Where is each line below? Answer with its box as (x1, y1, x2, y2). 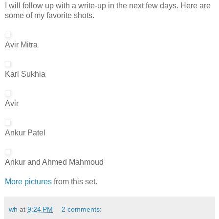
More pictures (5, 177, 52, 186)
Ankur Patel (5, 129, 45, 137)
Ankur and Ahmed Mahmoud (5, 158, 104, 167)
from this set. (52, 177, 97, 186)
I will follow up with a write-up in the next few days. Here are (5, 1, 211, 10)
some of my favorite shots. (5, 11, 94, 20)
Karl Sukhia (5, 70, 45, 79)
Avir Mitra (5, 41, 38, 49)
